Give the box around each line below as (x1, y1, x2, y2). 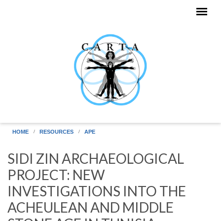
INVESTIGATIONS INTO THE (7, 183, 186, 199)
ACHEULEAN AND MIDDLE (7, 199, 174, 216)
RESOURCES (39, 129, 74, 135)
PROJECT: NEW (7, 166, 105, 183)
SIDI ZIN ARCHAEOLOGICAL (7, 150, 184, 167)
